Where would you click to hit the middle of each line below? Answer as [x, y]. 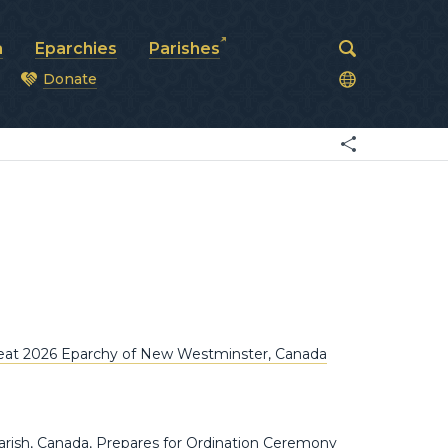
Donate [70, 79]
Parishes [184, 48]
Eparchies [76, 48]
